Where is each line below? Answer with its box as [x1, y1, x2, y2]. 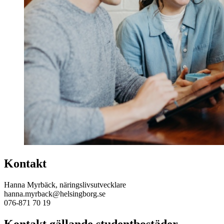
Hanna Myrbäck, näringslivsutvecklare [4, 180, 126, 189]
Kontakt [4, 157, 46, 170]
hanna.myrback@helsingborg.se [4, 189, 105, 198]
